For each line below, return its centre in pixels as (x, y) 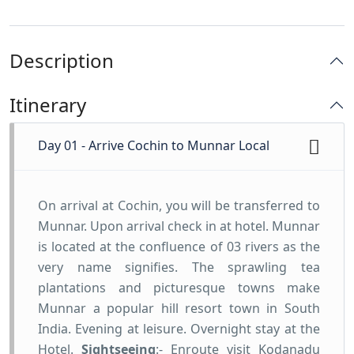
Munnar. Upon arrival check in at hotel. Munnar (179, 226)
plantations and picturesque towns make (179, 288)
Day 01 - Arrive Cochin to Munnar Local (154, 145)
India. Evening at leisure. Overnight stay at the (179, 329)
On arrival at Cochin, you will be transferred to (179, 205)
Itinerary (48, 105)
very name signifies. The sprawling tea (179, 267)
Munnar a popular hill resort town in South (179, 308)
